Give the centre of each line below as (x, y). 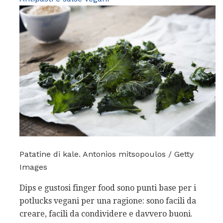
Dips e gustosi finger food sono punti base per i (108, 188)
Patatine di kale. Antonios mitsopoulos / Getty (107, 154)
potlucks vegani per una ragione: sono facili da (108, 201)
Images (33, 167)
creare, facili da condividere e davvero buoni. (106, 214)
